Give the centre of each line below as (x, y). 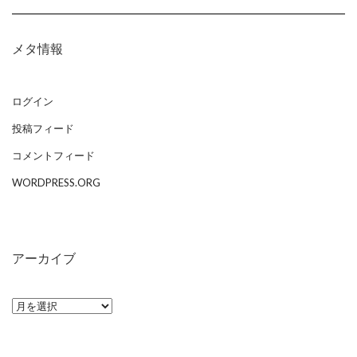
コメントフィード (53, 156)
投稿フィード (43, 129)
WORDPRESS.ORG (56, 183)
